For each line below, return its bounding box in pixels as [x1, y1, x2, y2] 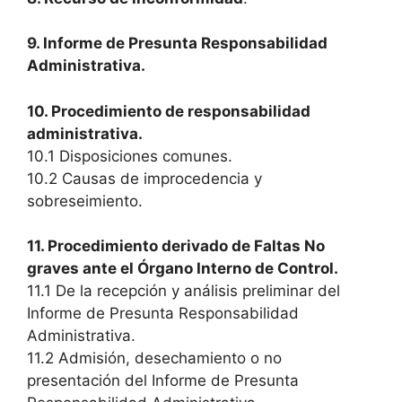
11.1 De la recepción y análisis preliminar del [27, 282, 340, 300]
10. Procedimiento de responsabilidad [27, 101, 310, 120]
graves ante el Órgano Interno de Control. [27, 259, 338, 277]
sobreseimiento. [27, 191, 143, 210]
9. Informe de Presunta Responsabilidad [27, 34, 328, 52]
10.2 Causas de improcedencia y [27, 169, 262, 188]
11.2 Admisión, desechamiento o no [27, 349, 282, 367]
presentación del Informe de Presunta [27, 371, 299, 389]
